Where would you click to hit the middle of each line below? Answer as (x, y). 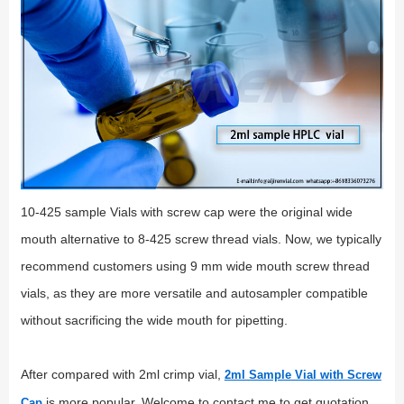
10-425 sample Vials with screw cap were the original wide (186, 211)
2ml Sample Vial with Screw (303, 374)
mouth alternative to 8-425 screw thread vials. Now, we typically (201, 239)
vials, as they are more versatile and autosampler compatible (194, 293)
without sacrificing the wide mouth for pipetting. (156, 320)
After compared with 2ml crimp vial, (122, 374)
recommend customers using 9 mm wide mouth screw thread (195, 266)
